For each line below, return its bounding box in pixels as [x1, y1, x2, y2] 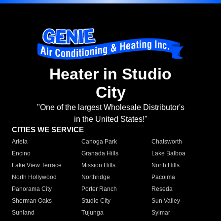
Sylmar [151, 209, 170, 217]
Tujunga [81, 209, 104, 217]
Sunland [12, 209, 35, 217]
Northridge [81, 174, 110, 181]
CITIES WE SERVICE [12, 125, 84, 134]
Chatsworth [151, 138, 182, 146]
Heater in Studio [49, 65, 172, 83]
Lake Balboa [151, 150, 185, 157]
